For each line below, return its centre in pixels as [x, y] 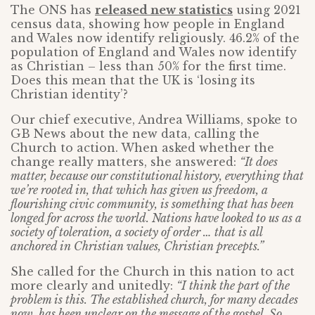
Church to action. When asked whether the [142, 148]
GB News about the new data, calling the [135, 134]
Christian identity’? [69, 94]
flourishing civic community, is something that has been [152, 204]
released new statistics [164, 10]
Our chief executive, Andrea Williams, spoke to [154, 120]
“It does [259, 162]
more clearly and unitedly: [94, 285]
